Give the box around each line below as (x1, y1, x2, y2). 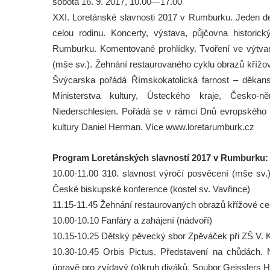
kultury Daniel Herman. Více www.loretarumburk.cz (52, 122, 254, 132)
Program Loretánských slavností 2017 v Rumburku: (52, 152, 268, 163)
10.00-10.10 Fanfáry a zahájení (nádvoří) (52, 215, 212, 225)
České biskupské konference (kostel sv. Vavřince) (52, 184, 250, 194)
